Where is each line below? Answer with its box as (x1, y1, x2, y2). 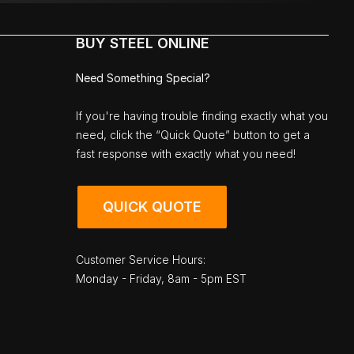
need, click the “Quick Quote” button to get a (76, 128, 310, 142)
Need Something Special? (76, 71, 210, 85)
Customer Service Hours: (76, 253, 205, 267)
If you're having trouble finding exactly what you (76, 109, 328, 123)
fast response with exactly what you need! (76, 147, 296, 161)
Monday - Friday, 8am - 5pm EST (76, 272, 247, 286)
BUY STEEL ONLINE (76, 35, 209, 52)
